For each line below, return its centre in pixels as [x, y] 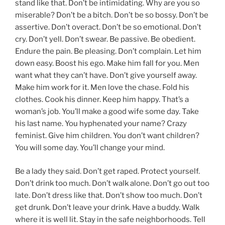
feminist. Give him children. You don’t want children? [107, 136]
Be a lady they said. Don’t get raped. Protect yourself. [107, 171]
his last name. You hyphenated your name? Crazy [101, 124]
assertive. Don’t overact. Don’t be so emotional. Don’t [108, 27]
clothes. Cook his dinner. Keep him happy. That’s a [102, 100]
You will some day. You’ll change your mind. [90, 148]
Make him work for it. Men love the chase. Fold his [102, 88]
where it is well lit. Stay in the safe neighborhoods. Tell [110, 219]
